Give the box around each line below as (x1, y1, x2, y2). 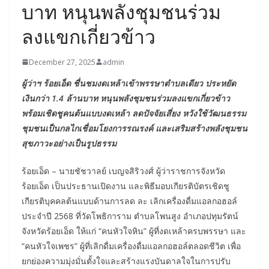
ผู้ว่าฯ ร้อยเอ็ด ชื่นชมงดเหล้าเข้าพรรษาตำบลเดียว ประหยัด (22, 77, 236, 89)
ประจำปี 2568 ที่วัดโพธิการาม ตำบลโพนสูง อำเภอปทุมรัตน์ (22, 210, 238, 222)
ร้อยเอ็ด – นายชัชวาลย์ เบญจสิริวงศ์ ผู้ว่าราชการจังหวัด (22, 165, 225, 177)
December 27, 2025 (29, 56, 95, 67)
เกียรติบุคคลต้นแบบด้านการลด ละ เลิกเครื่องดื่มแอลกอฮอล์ (22, 195, 237, 207)
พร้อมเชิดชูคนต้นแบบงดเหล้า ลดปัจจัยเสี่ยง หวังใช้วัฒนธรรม (22, 107, 246, 119)
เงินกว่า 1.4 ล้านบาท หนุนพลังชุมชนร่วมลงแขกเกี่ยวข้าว (22, 92, 230, 104)
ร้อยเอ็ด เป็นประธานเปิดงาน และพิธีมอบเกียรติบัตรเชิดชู (22, 180, 229, 192)
